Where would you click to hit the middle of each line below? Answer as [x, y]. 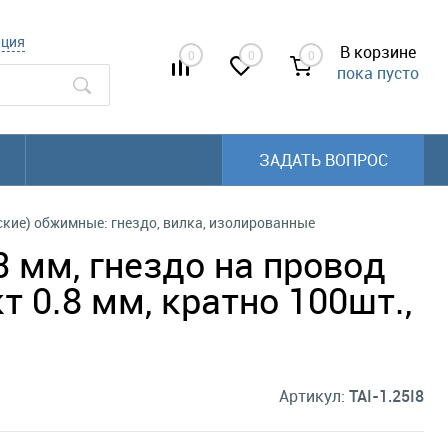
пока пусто [378, 73]
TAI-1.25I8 [386, 396]
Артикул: [314, 396]
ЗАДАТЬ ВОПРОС [323, 160]
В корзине [378, 52]
